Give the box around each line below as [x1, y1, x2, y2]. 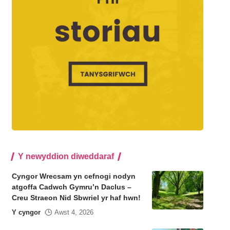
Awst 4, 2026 [54, 208, 93, 217]
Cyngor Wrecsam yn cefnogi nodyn [11, 172, 136, 181]
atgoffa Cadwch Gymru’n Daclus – [11, 183, 131, 191]
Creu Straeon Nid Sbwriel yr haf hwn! [11, 194, 143, 202]
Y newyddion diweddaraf [17, 152, 114, 161]
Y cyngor [11, 208, 41, 217]
